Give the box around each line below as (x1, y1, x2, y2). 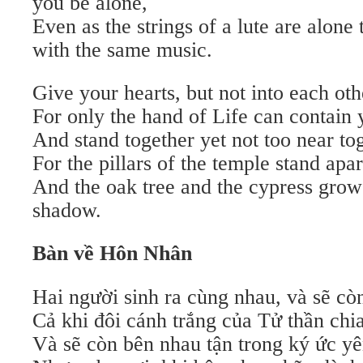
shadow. (32, 199, 101, 222)
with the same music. (32, 38, 212, 62)
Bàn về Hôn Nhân (32, 241, 192, 265)
